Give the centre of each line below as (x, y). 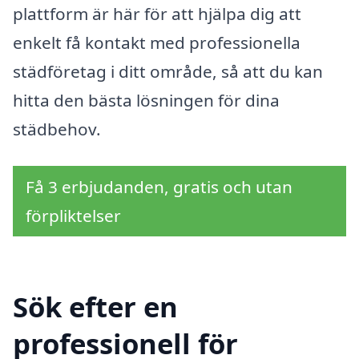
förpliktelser (73, 215)
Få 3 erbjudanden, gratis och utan (159, 186)
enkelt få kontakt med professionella (157, 43)
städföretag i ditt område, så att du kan (168, 72)
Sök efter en (95, 306)
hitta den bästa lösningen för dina (146, 101)
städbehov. (57, 129)
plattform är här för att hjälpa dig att (157, 14)
